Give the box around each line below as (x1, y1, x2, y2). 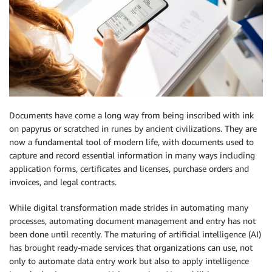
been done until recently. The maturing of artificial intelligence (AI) (9, 229, 261, 239)
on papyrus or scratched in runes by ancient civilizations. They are (9, 123, 257, 134)
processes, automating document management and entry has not (9, 216, 256, 226)
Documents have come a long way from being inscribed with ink (9, 110, 254, 120)
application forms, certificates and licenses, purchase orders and (9, 163, 249, 174)
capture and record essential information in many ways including (9, 150, 255, 160)
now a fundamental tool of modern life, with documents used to (9, 137, 254, 147)
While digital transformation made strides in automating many (9, 202, 248, 212)
